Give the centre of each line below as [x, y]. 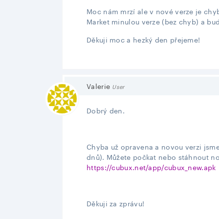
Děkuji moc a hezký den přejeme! [143, 39]
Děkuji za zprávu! [116, 203]
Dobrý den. [106, 110]
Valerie [99, 86]
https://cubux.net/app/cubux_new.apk [151, 167]
